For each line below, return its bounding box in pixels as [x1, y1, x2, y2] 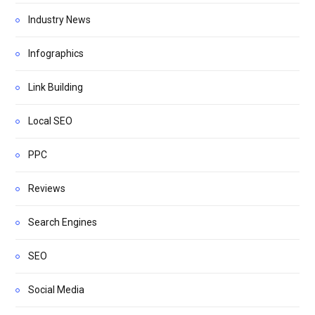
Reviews [28, 182, 65, 194]
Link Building [28, 81, 83, 93]
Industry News [28, 13, 91, 25]
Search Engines [28, 216, 97, 228]
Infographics [28, 47, 84, 59]
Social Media [28, 283, 84, 295]
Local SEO [28, 115, 72, 127]
